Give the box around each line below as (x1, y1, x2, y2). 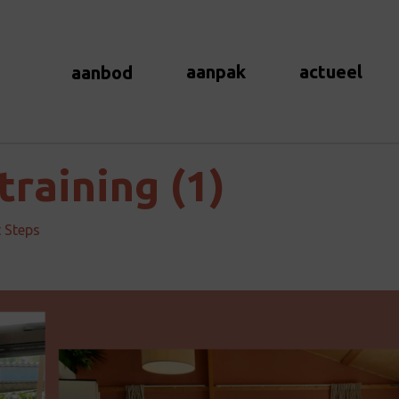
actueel (299, 61, 362, 82)
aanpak (186, 61, 246, 82)
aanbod (71, 61, 133, 83)
